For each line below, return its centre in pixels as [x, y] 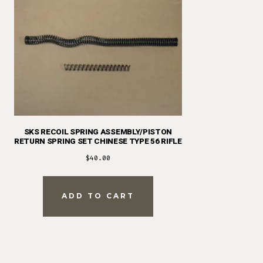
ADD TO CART [98, 196]
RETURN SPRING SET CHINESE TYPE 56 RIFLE [98, 142]
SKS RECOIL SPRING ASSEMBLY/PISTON [98, 132]
